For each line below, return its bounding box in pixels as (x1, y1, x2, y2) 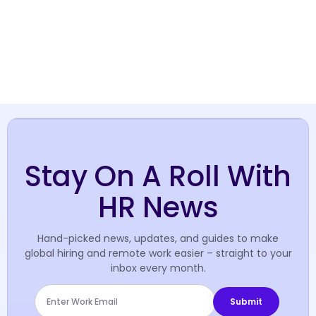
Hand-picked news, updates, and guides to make (37, 231, 279, 245)
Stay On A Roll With (25, 156, 291, 196)
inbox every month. (110, 260, 206, 275)
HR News (97, 187, 219, 227)
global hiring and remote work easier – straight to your (24, 245, 292, 260)
